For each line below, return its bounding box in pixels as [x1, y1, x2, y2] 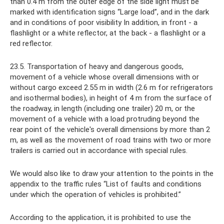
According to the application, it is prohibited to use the [10, 213, 191, 222]
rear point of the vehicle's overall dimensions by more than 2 [10, 125, 210, 134]
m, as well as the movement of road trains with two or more [10, 135, 211, 145]
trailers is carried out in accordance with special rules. [10, 146, 187, 155]
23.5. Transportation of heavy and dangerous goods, [10, 62, 183, 71]
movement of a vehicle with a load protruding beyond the [10, 114, 199, 124]
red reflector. [10, 39, 52, 48]
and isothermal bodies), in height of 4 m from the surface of [10, 93, 212, 103]
